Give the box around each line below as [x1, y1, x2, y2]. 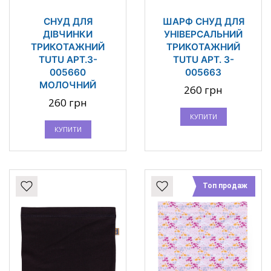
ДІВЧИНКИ [43, 28, 93, 41]
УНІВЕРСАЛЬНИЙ [164, 28, 243, 41]
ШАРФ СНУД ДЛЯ [162, 16, 244, 28]
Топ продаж [203, 181, 247, 191]
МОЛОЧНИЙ [39, 79, 96, 91]
